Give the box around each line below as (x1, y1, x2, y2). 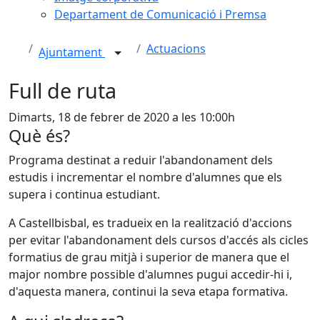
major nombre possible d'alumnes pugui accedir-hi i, (9, 266, 292, 282)
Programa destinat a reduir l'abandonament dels (9, 152, 273, 168)
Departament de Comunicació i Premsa (54, 6, 266, 22)
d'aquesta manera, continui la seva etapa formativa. (9, 284, 288, 299)
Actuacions (146, 41, 206, 56)
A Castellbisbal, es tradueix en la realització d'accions (9, 215, 292, 231)
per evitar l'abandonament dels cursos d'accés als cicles (9, 232, 309, 248)
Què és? (9, 124, 70, 147)
